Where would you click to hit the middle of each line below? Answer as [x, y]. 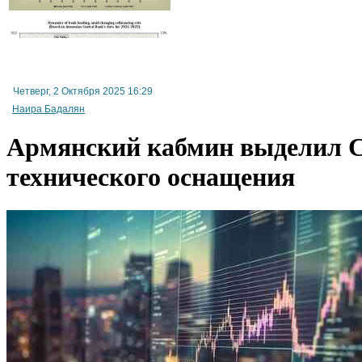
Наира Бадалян [48, 109]
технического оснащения [151, 177]
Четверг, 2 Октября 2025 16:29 [82, 91]
